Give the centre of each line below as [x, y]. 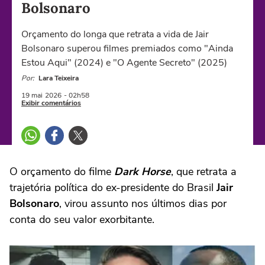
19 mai [32, 95]
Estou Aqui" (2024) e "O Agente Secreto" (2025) [124, 63]
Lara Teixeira [59, 78]
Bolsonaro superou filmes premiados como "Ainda [127, 49]
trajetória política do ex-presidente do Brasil [113, 188]
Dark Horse [143, 172]
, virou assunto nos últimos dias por [143, 203]
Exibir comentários [51, 103]
